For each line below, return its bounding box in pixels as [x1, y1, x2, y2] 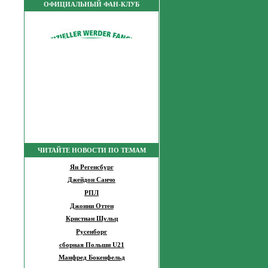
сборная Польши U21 [59, 241, 124, 248]
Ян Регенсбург [69, 163, 114, 170]
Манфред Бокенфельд [58, 254, 125, 261]
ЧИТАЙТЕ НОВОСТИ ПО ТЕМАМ [37, 147, 146, 154]
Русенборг [76, 228, 107, 235]
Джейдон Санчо [68, 176, 115, 184]
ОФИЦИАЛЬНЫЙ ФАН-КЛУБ [44, 1, 139, 8]
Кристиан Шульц [65, 215, 118, 223]
